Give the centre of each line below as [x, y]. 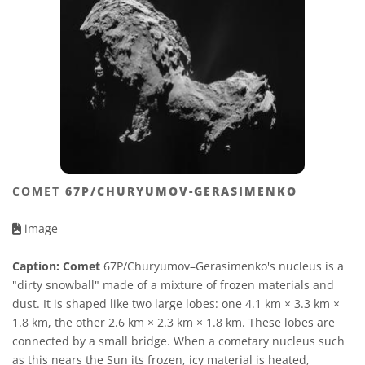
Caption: [36, 266]
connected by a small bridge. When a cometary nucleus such [178, 341]
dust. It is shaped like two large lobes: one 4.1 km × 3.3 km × [176, 304]
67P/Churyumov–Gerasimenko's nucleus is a [222, 266]
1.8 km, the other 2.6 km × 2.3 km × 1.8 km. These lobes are [174, 323]
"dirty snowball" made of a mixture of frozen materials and [173, 285]
